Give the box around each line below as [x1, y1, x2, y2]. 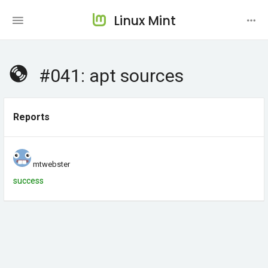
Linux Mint [113, 12, 176, 29]
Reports [13, 111, 50, 123]
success [13, 176, 44, 185]
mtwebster [33, 160, 70, 169]
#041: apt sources [39, 65, 184, 86]
